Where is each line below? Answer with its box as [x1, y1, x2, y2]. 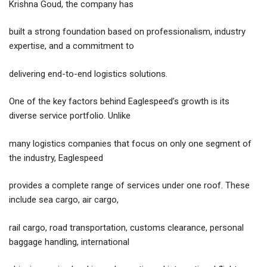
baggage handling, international [9, 236, 129, 247]
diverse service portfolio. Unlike [9, 110, 131, 122]
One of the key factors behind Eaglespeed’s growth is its [9, 96, 229, 107]
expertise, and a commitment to [9, 41, 134, 52]
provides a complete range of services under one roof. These [9, 180, 250, 191]
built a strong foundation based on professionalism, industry [9, 26, 246, 38]
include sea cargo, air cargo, [9, 194, 119, 206]
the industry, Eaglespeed [9, 152, 103, 163]
